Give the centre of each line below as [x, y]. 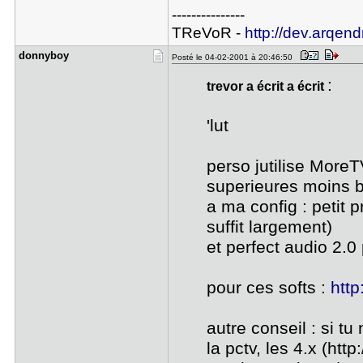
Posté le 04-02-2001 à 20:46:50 [234, 57]
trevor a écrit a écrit [267, 86]
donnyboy [43, 56]
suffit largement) [270, 227]
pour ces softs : [269, 288]
